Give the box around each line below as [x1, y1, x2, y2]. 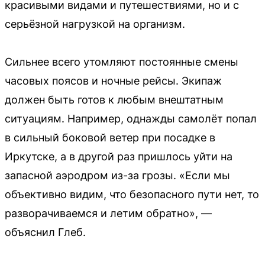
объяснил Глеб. [5, 226, 86, 238]
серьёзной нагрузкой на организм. [5, 18, 185, 30]
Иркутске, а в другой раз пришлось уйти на [5, 150, 232, 163]
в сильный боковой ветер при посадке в [5, 131, 215, 144]
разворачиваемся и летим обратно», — [5, 207, 212, 219]
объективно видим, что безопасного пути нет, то [5, 188, 259, 201]
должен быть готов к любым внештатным [5, 93, 224, 106]
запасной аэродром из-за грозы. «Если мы [5, 169, 230, 182]
